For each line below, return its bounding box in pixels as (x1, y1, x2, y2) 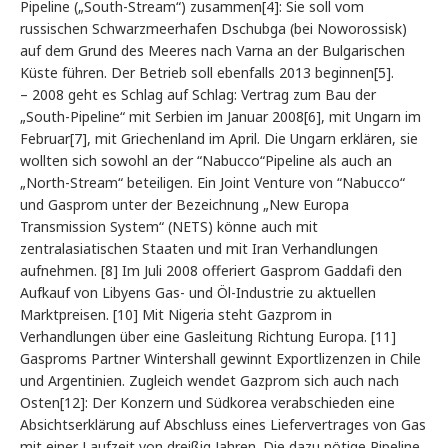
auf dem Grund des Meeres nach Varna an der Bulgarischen (20, 41, 405, 61)
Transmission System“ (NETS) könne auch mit (20, 217, 318, 237)
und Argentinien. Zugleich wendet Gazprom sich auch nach (20, 371, 399, 391)
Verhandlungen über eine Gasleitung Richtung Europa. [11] (20, 327, 396, 347)
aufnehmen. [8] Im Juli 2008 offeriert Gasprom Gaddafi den (20, 261, 402, 281)
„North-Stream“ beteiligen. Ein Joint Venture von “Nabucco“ (20, 173, 405, 193)
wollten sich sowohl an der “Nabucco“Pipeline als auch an (20, 151, 392, 171)
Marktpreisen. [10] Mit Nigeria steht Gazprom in (20, 305, 332, 325)
